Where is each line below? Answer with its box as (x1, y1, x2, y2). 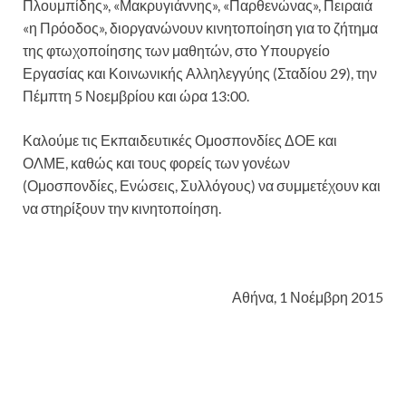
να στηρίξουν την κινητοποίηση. (23, 198, 221, 217)
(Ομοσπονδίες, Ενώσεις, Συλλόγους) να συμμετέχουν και (23, 176, 381, 194)
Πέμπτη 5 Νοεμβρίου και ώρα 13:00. (23, 86, 249, 104)
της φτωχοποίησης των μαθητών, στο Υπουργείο (23, 41, 330, 59)
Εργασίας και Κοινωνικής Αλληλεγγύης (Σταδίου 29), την (23, 63, 377, 82)
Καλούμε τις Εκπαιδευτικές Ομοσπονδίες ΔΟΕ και (23, 130, 337, 149)
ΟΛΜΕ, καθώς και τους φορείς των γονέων (23, 153, 290, 171)
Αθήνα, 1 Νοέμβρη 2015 (232, 287, 383, 305)
